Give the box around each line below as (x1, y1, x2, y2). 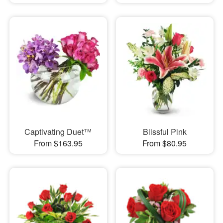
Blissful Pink (142, 126, 187, 138)
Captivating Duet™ (24, 126, 92, 138)
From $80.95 (142, 137, 187, 149)
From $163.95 (33, 137, 83, 149)
